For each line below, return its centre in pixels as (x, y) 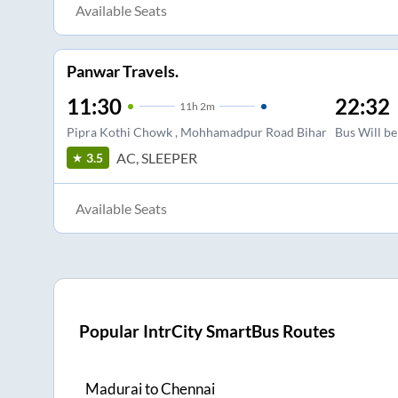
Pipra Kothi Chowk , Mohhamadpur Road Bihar (196, 132)
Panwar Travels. (122, 72)
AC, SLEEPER (156, 157)
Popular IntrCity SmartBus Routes (207, 331)
